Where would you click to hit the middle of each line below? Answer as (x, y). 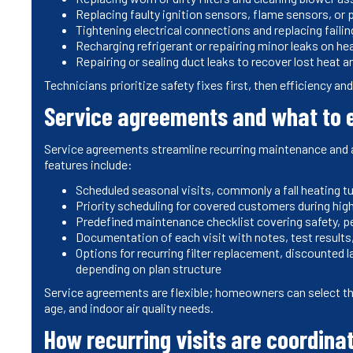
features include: (88, 164)
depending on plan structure (149, 268)
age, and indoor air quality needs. (129, 307)
